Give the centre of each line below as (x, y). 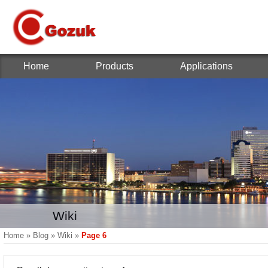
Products (115, 66)
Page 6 (94, 235)
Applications (206, 66)
